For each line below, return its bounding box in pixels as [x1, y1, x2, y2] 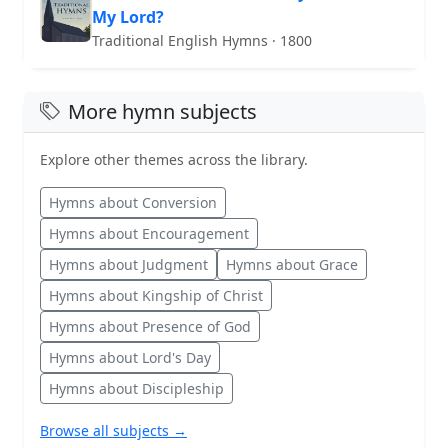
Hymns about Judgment [49, 254, 208, 274]
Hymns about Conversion [49, 192, 217, 212]
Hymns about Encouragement [49, 223, 249, 243]
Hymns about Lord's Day [49, 347, 211, 367]
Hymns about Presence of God [49, 316, 251, 336]
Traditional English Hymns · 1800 [92, 30, 312, 50]
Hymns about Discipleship [49, 378, 224, 398]
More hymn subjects [68, 97, 257, 125]
